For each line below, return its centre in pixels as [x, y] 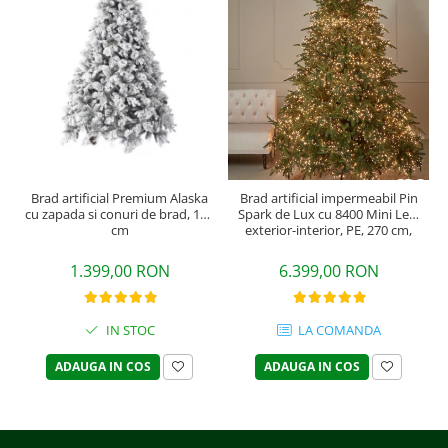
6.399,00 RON [328, 271]
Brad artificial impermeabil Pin [328, 198]
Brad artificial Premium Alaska [119, 198]
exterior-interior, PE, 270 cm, [328, 230]
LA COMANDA [337, 330]
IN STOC [128, 330]
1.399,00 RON [119, 271]
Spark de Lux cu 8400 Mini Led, [328, 214]
